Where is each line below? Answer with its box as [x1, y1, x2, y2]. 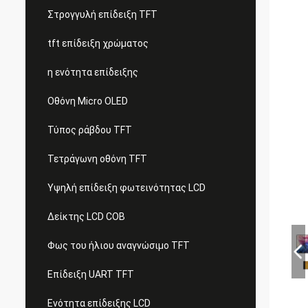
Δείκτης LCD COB [47, 211, 125, 222]
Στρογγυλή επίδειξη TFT [47, 9, 157, 20]
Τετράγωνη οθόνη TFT [47, 153, 147, 164]
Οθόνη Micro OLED [47, 96, 128, 107]
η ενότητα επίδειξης [47, 67, 138, 78]
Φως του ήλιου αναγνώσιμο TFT [47, 240, 190, 251]
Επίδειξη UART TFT [47, 269, 134, 280]
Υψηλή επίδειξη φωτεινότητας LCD [47, 182, 206, 193]
